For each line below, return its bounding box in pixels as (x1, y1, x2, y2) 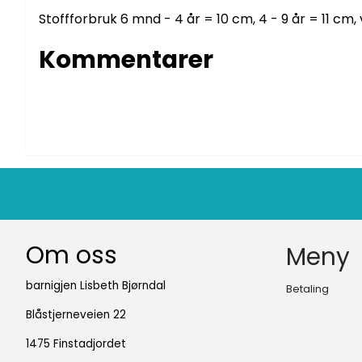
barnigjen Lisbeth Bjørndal (26, 278, 166, 294)
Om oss (26, 238, 117, 272)
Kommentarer (39, 43, 213, 77)
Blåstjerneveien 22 (26, 307, 126, 323)
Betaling (286, 282, 329, 297)
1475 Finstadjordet (26, 336, 126, 352)
